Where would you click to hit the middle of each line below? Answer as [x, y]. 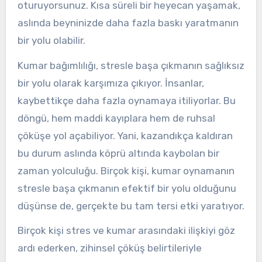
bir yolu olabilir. [51, 40]
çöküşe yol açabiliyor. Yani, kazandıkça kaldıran [125, 135]
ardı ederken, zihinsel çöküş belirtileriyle [109, 248]
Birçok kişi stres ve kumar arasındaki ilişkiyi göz [126, 231]
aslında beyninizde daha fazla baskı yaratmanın [128, 23]
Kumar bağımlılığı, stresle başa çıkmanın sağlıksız [131, 65]
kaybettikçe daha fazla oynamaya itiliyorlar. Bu [126, 100]
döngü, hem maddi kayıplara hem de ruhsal [116, 118]
